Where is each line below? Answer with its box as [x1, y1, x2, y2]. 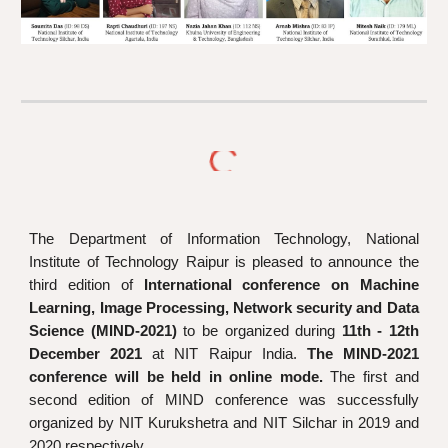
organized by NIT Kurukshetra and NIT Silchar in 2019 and [29, 415, 419, 431]
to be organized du [176, 323, 312, 339]
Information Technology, [186, 231, 352, 247]
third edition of [29, 277, 144, 293]
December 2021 [29, 346, 143, 362]
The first [330, 369, 395, 385]
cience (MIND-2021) [39, 323, 177, 339]
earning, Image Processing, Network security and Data [38, 300, 419, 316]
